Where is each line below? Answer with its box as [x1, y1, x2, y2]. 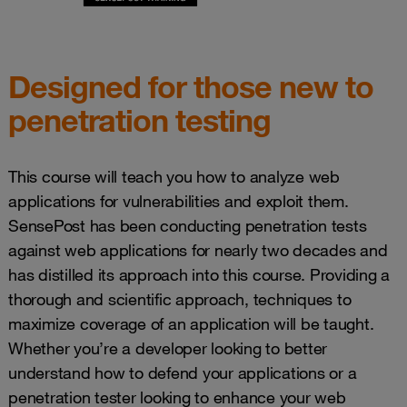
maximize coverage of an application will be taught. [8, 313, 374, 333]
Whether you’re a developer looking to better [8, 338, 327, 358]
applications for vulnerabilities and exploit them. [8, 191, 349, 211]
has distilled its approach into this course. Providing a [8, 264, 390, 284]
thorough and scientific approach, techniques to [8, 289, 352, 309]
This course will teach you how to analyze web [8, 166, 340, 186]
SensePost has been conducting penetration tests [8, 215, 367, 235]
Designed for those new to [8, 67, 373, 105]
